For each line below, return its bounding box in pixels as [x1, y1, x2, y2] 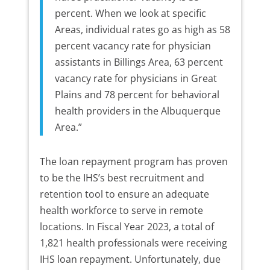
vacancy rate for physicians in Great [54, 72, 217, 86]
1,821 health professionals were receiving [39, 236, 227, 250]
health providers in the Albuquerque [54, 104, 221, 118]
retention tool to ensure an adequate [39, 187, 209, 201]
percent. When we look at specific [54, 7, 206, 20]
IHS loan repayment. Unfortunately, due [39, 253, 221, 266]
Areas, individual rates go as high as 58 [54, 23, 230, 37]
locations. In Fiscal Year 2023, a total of [39, 220, 214, 234]
